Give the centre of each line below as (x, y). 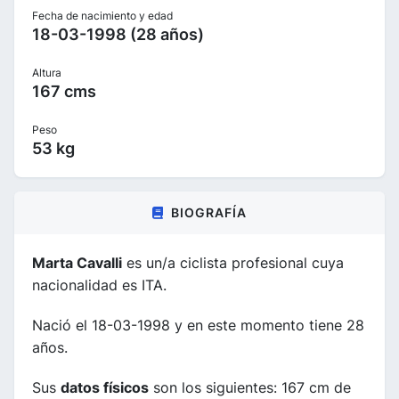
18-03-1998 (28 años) (118, 34)
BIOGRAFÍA (209, 212)
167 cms (64, 91)
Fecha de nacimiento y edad (102, 16)
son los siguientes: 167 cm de (250, 387)
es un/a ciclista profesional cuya (233, 263)
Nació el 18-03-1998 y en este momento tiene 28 (198, 325)
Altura (47, 73)
